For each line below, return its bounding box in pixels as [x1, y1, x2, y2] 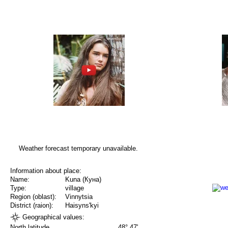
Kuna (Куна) [65, 176, 101, 184]
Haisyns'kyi [65, 202, 99, 210]
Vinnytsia [65, 193, 93, 201]
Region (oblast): [10, 193, 56, 201]
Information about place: [10, 167, 81, 175]
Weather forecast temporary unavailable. [18, 144, 138, 152]
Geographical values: [20, 213, 84, 221]
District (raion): [10, 202, 53, 210]
